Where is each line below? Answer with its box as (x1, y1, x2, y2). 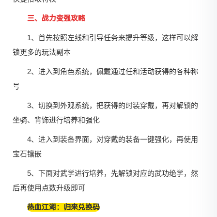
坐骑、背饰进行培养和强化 (13, 116, 100, 124)
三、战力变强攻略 (27, 14, 86, 23)
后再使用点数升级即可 (13, 184, 86, 192)
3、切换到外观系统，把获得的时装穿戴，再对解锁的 (27, 101, 199, 110)
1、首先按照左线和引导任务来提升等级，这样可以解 (27, 33, 199, 42)
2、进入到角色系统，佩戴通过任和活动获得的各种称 (27, 67, 199, 76)
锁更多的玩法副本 (13, 48, 71, 57)
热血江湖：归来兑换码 (27, 203, 100, 212)
